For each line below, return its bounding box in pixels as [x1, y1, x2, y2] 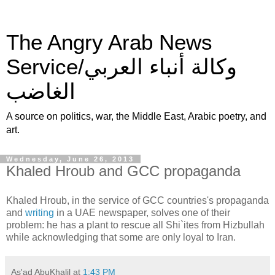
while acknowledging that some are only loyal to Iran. [6, 231, 236, 242]
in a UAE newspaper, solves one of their [54, 207, 230, 218]
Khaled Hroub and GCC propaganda [6, 163, 241, 179]
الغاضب [6, 80, 76, 103]
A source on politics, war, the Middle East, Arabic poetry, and [6, 111, 266, 122]
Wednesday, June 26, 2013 [6, 155, 134, 163]
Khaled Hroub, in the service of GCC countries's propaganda [6, 195, 269, 206]
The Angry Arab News [6, 31, 212, 54]
